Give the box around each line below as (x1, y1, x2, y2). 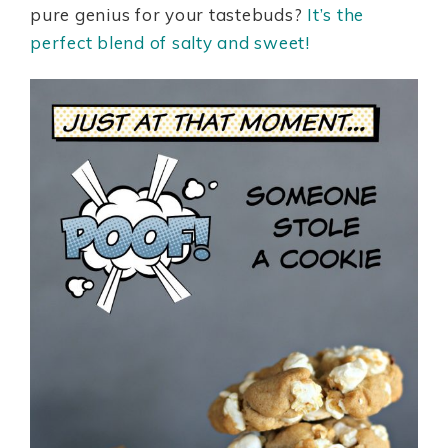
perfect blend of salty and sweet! (30, 32, 310, 53)
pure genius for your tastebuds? (30, 4, 307, 25)
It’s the (307, 4, 364, 25)
